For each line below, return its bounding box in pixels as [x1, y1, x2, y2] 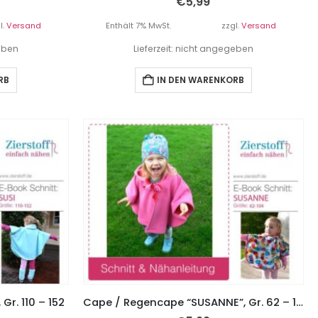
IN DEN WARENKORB [156, 73, 244, 86]
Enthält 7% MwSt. [105, 19, 171, 31]
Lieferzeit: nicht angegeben [133, 42, 253, 55]
